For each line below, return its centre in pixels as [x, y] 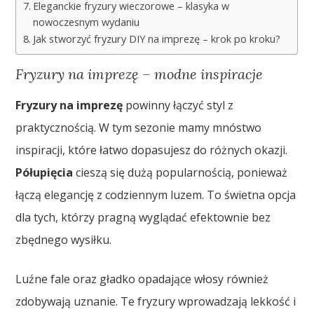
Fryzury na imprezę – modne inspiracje [139, 74]
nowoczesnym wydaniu [87, 22]
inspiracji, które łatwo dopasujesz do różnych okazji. [152, 150]
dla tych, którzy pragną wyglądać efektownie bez [143, 218]
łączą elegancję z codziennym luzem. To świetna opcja [156, 195]
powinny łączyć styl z [178, 105]
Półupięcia [45, 173]
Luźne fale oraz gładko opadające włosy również [142, 279]
